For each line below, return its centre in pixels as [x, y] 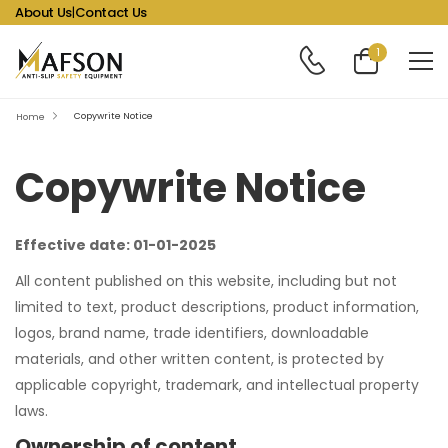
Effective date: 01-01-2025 [115, 245]
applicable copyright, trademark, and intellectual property [217, 385]
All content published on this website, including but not [206, 281]
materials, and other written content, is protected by [199, 359]
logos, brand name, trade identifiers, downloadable [192, 333]
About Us [43, 12]
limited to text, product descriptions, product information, [217, 307]
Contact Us [110, 12]
